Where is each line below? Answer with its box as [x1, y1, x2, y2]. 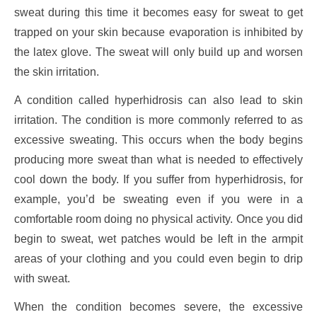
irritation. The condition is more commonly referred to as [13, 114, 304, 127]
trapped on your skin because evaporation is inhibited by [13, 26, 304, 39]
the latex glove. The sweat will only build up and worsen [13, 46, 304, 59]
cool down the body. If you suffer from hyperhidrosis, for [13, 173, 304, 186]
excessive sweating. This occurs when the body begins [13, 134, 304, 146]
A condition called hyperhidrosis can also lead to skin [13, 94, 304, 107]
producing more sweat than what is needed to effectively [13, 154, 304, 166]
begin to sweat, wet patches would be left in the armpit [13, 233, 304, 246]
